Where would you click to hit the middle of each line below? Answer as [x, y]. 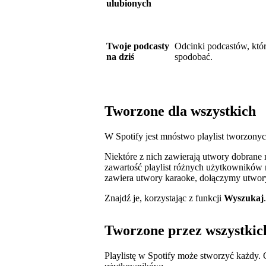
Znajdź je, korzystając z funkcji [164, 198]
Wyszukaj [244, 198]
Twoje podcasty [138, 46]
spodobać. [194, 57]
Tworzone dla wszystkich [180, 111]
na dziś [120, 57]
